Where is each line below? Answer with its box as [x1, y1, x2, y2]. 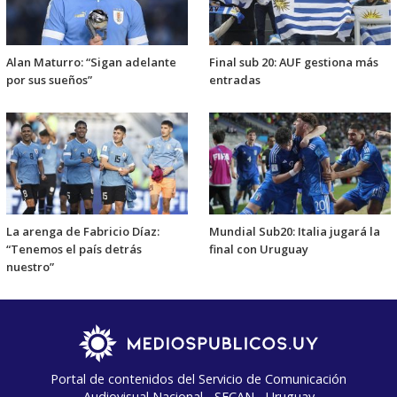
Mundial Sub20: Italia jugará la [209, 222, 380, 239]
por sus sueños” [6, 72, 92, 89]
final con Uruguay [209, 240, 308, 257]
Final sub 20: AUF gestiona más [209, 54, 378, 71]
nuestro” [6, 258, 54, 275]
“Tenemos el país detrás [6, 240, 142, 257]
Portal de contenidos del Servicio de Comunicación [51, 370, 346, 387]
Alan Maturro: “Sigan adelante [6, 54, 176, 71]
